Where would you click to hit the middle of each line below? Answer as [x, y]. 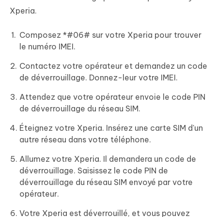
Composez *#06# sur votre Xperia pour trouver [110, 35]
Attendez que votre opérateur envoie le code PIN [112, 97]
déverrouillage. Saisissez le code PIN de [94, 170]
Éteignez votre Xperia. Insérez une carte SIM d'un [111, 128]
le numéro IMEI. [47, 46]
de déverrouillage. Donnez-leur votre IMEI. [99, 77]
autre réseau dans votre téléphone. [85, 139]
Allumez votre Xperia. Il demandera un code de [108, 159]
